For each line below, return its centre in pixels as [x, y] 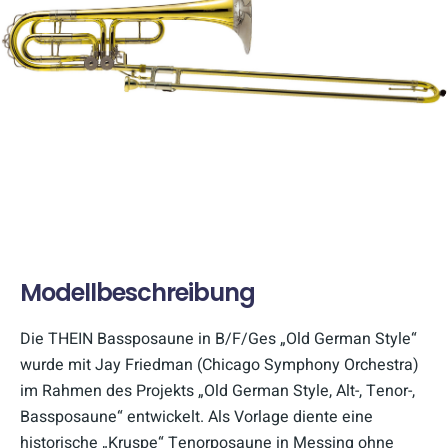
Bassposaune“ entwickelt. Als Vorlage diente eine [196, 416]
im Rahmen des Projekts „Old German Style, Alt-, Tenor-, [217, 390]
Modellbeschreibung [137, 292]
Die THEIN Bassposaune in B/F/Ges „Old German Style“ [218, 338]
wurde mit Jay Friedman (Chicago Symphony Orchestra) [219, 364]
